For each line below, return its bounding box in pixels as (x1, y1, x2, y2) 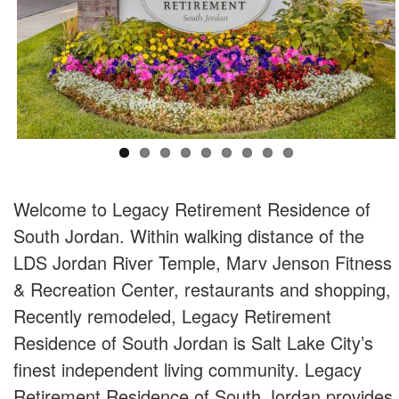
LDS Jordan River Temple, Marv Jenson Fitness (13, 248, 392, 275)
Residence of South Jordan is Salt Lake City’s (13, 329, 373, 355)
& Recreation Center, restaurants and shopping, (13, 275, 391, 302)
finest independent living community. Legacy (13, 355, 362, 382)
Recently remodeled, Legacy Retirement (13, 302, 331, 329)
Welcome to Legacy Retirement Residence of (13, 195, 370, 222)
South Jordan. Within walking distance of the (13, 222, 364, 248)
